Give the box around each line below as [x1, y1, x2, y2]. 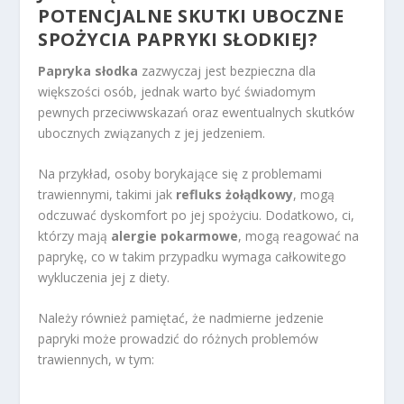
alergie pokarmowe [111, 226, 239, 244]
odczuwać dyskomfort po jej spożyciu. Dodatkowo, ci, [38, 206, 355, 224]
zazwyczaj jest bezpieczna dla [138, 61, 317, 79]
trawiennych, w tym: [38, 351, 155, 369]
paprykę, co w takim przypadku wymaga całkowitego [38, 247, 347, 265]
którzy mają [38, 226, 112, 244]
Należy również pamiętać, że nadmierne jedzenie [38, 309, 325, 327]
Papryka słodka [38, 61, 139, 79]
